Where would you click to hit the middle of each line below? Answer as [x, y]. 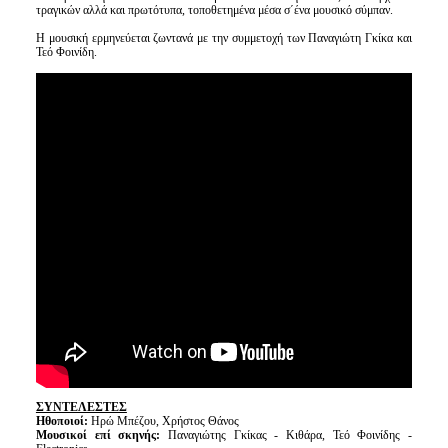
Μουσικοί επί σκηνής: [101, 434]
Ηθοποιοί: [63, 420]
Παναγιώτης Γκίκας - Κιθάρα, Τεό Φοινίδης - [290, 434]
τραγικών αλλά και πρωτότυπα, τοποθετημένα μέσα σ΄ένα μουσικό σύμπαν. [214, 9]
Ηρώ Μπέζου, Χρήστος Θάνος [164, 420]
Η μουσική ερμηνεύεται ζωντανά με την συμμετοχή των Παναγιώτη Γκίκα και [224, 37]
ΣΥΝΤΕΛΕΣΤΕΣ [81, 406]
